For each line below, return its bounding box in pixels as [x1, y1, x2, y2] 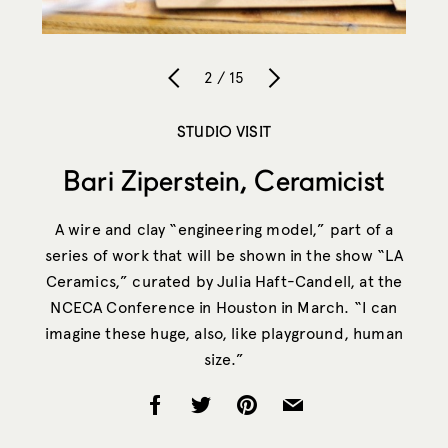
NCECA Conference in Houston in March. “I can [50, 297, 398, 317]
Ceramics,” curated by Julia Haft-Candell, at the [45, 271, 403, 291]
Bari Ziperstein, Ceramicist [63, 163, 385, 198]
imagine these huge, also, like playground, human [45, 323, 403, 343]
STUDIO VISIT [177, 121, 271, 140]
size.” [204, 349, 244, 369]
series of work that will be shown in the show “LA [44, 245, 404, 265]
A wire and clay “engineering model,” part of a [54, 219, 394, 239]
